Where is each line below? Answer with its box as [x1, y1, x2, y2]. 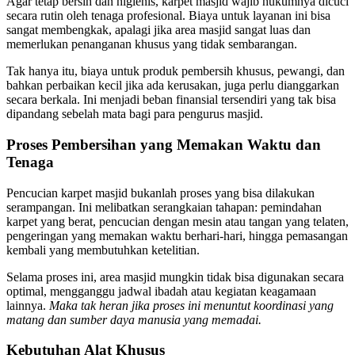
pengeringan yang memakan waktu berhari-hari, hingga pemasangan [6, 228, 348, 242]
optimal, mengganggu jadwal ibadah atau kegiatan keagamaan [6, 284, 316, 298]
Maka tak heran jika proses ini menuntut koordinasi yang [49, 298, 334, 312]
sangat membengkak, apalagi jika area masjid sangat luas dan [6, 23, 311, 37]
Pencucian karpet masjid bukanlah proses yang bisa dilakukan [6, 185, 315, 200]
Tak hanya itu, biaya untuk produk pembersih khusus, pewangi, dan [6, 64, 345, 78]
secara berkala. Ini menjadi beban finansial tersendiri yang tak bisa [6, 93, 336, 107]
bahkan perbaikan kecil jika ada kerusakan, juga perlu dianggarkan [6, 78, 339, 93]
